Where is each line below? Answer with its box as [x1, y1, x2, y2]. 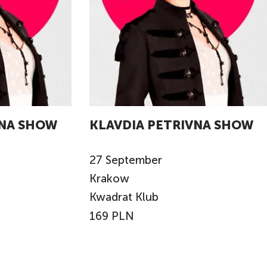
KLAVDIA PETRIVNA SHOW [89, 117, 254, 132]
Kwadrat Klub [89, 190, 159, 204]
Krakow [89, 172, 132, 186]
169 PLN [89, 209, 134, 223]
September [105, 153, 162, 167]
